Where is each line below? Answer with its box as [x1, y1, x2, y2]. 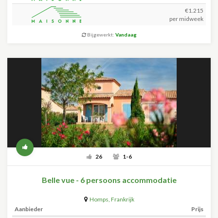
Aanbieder [15, 205, 43, 213]
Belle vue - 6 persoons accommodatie [41, 175, 177, 184]
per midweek [169, 15, 203, 22]
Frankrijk [110, 196, 134, 203]
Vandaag [115, 32, 137, 37]
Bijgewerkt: [86, 32, 115, 37]
